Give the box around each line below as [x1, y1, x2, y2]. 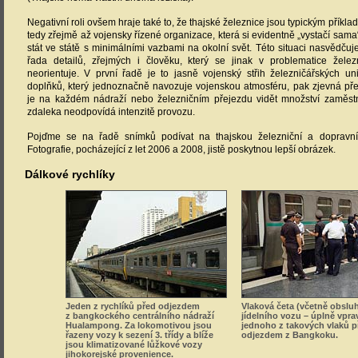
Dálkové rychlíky [25, 168, 115, 181]
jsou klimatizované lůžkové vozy [66, 340, 203, 349]
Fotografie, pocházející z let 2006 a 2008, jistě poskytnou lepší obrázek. [27, 144, 336, 155]
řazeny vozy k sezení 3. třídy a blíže [66, 330, 214, 340]
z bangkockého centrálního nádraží [66, 311, 215, 320]
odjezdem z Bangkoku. [241, 330, 339, 340]
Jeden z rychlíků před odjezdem [66, 301, 201, 311]
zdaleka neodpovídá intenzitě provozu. [27, 106, 195, 117]
